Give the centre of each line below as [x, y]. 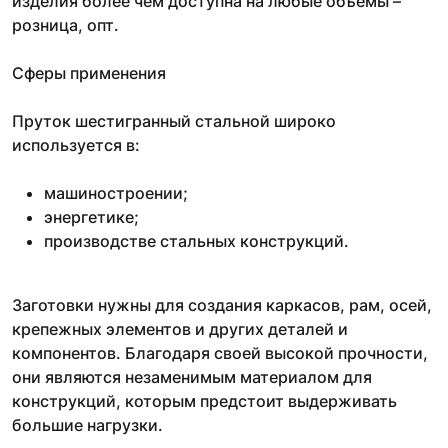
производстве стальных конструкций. [196, 240]
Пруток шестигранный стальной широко [174, 120]
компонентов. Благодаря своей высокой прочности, [220, 352]
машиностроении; [116, 192]
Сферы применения [89, 72]
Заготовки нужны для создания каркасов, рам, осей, [222, 304]
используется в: [76, 144]
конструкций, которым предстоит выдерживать [204, 400]
